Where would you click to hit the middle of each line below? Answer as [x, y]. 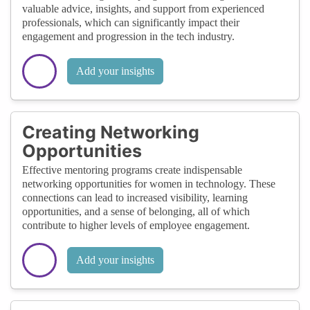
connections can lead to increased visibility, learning [135, 197]
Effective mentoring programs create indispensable [132, 170]
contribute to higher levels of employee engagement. [136, 225]
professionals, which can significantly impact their [131, 22]
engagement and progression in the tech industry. [128, 36]
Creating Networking [111, 132]
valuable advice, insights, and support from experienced [143, 8]
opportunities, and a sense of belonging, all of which [136, 211]
